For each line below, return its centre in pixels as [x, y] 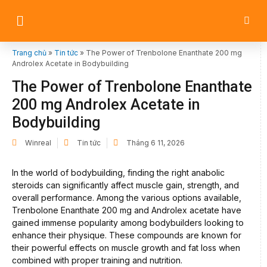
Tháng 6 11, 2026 [156, 143]
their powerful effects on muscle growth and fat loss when [126, 248]
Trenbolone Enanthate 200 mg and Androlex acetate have [127, 210]
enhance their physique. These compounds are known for [127, 235]
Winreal [38, 143]
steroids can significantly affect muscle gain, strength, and [125, 185]
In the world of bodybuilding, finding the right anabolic [118, 173]
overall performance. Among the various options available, [127, 198]
